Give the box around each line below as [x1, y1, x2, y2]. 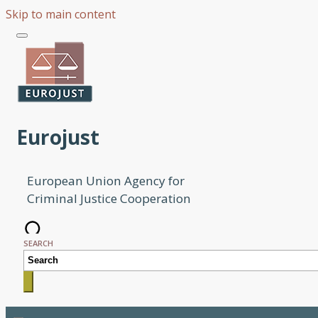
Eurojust [16, 123, 99, 150]
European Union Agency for [27, 172, 185, 189]
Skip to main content [6, 6, 116, 22]
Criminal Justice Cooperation [27, 190, 191, 207]
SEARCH [23, 237, 53, 248]
